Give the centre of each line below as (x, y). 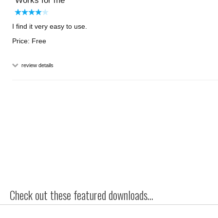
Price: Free (29, 41)
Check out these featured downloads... (82, 195)
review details (37, 65)
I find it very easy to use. (50, 26)
